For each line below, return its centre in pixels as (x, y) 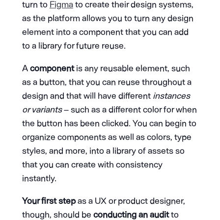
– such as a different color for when (129, 110)
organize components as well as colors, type (107, 137)
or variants (42, 110)
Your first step (49, 201)
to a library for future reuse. (74, 46)
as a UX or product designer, (130, 201)
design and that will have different (87, 96)
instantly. (39, 179)
